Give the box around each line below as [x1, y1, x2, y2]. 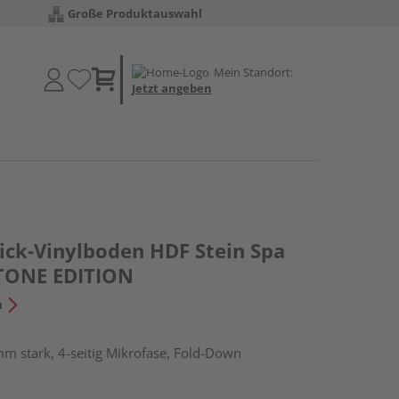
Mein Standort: [214, 63, 293, 80]
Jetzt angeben [132, 79, 212, 96]
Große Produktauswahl [68, 5, 202, 21]
